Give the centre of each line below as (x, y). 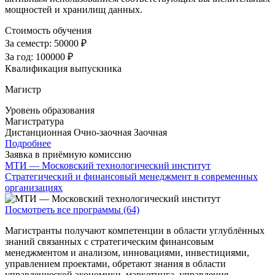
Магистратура (34, 122)
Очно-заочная (103, 133)
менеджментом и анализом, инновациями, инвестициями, (127, 253)
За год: (20, 57)
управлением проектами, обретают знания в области (115, 264)
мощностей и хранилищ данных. (74, 10)
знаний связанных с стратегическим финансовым (109, 242)
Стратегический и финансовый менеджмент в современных (131, 177)
